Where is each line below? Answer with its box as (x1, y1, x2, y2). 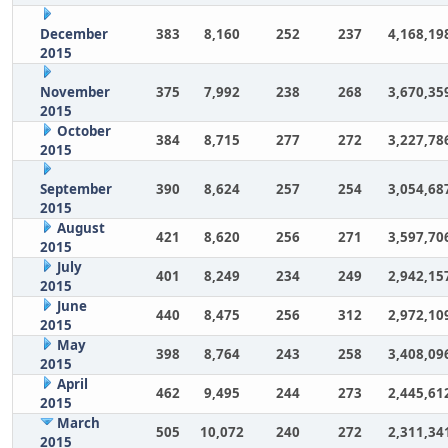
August (56, 219, 105, 237)
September (39, 180, 112, 198)
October (56, 122, 111, 140)
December (39, 25, 108, 43)
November (39, 83, 110, 101)
